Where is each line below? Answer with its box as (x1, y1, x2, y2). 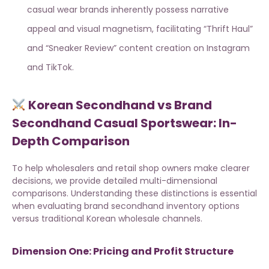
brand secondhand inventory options (84, 200, 240, 213)
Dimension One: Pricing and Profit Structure (12, 244, 234, 259)
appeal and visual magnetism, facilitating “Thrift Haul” (27, 23, 253, 35)
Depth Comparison (12, 133, 130, 150)
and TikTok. (27, 61, 74, 74)
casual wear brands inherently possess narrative (27, 4, 229, 16)
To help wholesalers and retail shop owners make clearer (12, 162, 250, 175)
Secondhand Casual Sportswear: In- (12, 115, 237, 132)
